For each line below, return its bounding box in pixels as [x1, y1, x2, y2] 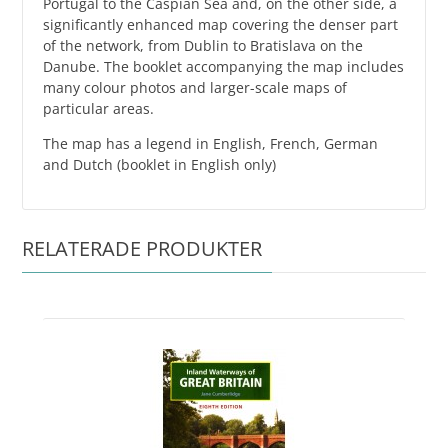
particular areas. [43, 98, 155, 118]
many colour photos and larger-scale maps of [43, 77, 348, 97]
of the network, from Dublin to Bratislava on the [43, 35, 364, 55]
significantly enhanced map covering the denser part [43, 14, 399, 34]
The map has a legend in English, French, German [43, 133, 379, 153]
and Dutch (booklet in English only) [43, 154, 277, 174]
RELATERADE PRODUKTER [22, 234, 263, 262]
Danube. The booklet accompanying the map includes [43, 56, 405, 76]
